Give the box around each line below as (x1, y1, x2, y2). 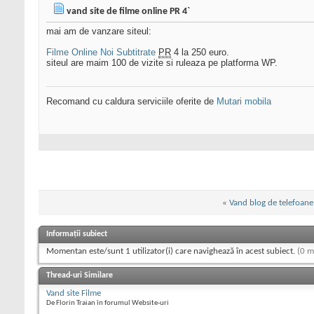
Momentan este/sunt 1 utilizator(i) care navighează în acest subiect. (46, 247, 297, 257)
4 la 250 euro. (171, 47, 229, 58)
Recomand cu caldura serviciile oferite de (46, 96, 217, 107)
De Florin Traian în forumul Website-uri (46, 299, 169, 308)
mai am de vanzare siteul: (46, 26, 151, 37)
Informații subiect (46, 230, 107, 239)
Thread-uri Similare (46, 271, 113, 280)
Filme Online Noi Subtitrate (46, 47, 156, 58)
